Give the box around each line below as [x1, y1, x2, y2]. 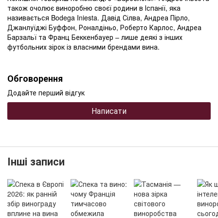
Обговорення [7, 72, 63, 85]
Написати [91, 105, 127, 117]
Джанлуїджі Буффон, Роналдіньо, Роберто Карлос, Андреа [7, 22, 201, 33]
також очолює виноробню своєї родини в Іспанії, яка [7, 3, 181, 13]
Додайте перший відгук [7, 88, 85, 98]
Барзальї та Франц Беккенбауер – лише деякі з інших [7, 32, 182, 42]
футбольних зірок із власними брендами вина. [7, 42, 160, 52]
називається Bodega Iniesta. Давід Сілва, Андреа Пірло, [7, 13, 190, 23]
